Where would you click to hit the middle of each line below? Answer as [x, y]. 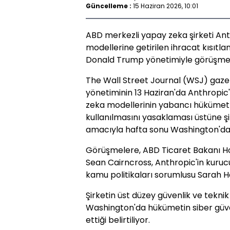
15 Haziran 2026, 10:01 [166, 6]
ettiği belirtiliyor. [118, 220]
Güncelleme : [109, 6]
